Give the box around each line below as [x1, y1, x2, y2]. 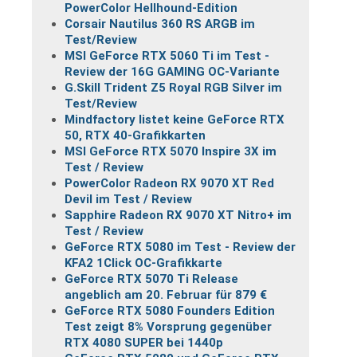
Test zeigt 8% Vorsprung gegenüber [65, 319, 272, 334]
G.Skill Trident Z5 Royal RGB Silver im [65, 80, 282, 95]
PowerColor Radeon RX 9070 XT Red [65, 175, 274, 190]
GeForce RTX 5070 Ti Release [65, 271, 238, 286]
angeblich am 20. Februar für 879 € [65, 287, 267, 302]
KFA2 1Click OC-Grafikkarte [65, 255, 222, 270]
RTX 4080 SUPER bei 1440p [65, 335, 223, 350]
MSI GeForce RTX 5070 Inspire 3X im [65, 143, 277, 159]
